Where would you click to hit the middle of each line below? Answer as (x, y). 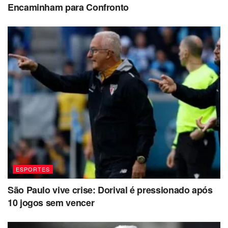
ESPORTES (33, 169)
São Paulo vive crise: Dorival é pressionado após (110, 190)
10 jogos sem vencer (51, 203)
